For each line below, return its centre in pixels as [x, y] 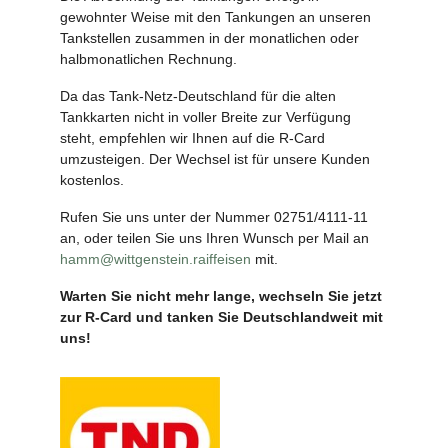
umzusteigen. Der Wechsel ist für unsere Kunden [215, 158]
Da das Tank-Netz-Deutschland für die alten [198, 95]
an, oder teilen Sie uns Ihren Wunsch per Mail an [214, 237]
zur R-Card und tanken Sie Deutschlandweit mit [221, 316]
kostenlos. [94, 179]
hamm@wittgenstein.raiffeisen [155, 258]
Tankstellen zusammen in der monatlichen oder [209, 37]
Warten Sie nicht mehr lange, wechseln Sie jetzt [221, 295]
